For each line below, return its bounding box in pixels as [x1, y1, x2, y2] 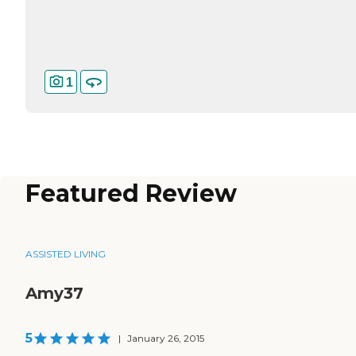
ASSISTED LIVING [25, 248, 106, 261]
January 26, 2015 [127, 332, 204, 345]
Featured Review [25, 179, 237, 209]
